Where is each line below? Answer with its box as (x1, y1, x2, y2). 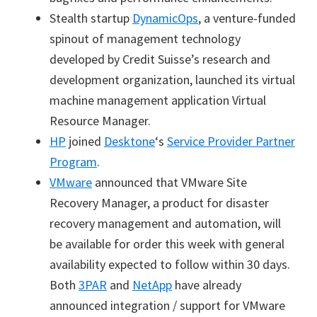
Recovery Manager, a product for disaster (50, 195, 269, 211)
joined (66, 133, 104, 149)
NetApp (132, 277, 172, 293)
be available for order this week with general (50, 236, 284, 252)
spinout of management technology (50, 30, 241, 47)
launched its (192, 71, 262, 88)
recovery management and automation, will (50, 215, 281, 231)
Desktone (104, 133, 155, 149)
